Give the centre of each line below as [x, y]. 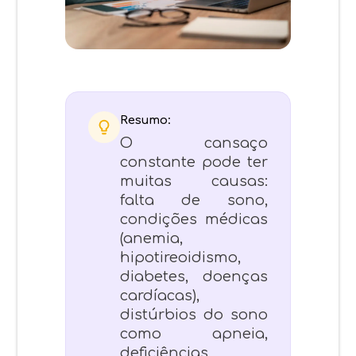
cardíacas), [160, 295]
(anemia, [152, 238]
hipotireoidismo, [181, 257]
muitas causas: [194, 181]
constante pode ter [194, 162]
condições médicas [194, 219]
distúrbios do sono [194, 314]
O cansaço [194, 143]
